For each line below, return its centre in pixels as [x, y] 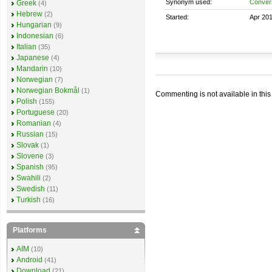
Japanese [33, 58]
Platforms [30, 230]
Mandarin [32, 69]
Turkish [29, 200]
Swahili [29, 178]
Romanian [34, 123]
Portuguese [36, 112]
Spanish [30, 167]
